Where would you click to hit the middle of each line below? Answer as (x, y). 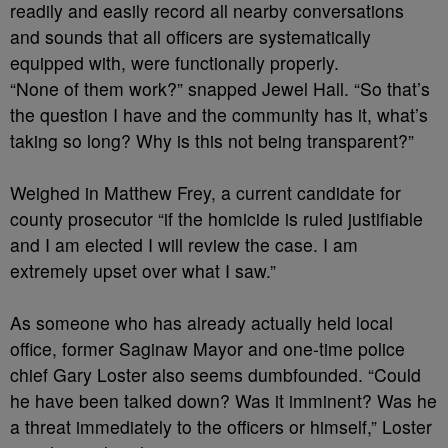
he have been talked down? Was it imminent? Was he (223, 400)
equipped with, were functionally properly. (179, 62)
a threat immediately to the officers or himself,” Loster (221, 426)
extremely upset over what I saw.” (143, 270)
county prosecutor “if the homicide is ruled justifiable (216, 218)
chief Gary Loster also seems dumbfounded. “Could (215, 374)
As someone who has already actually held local (201, 322)
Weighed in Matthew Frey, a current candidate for (205, 192)
